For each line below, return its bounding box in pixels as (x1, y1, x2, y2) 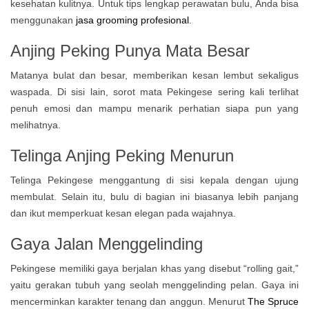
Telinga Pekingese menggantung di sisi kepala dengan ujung (10, 175, 299, 186)
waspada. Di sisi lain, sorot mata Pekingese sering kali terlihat (10, 86, 299, 97)
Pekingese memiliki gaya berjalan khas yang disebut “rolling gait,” (10, 263, 299, 274)
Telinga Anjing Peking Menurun (10, 146, 234, 165)
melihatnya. (10, 119, 61, 130)
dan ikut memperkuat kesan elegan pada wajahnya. (10, 208, 236, 219)
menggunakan (10, 14, 76, 26)
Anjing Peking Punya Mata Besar (10, 41, 250, 60)
